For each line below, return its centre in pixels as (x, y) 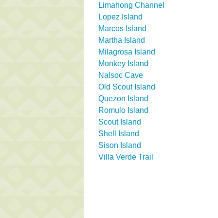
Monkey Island (123, 63)
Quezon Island (123, 98)
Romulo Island (123, 110)
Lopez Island (120, 17)
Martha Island (122, 40)
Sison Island (120, 145)
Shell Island (119, 133)
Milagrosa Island (127, 52)
